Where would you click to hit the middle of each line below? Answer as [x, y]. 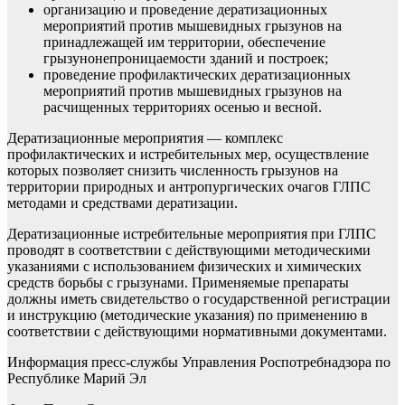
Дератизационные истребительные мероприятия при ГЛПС [192, 234]
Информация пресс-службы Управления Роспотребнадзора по [199, 363]
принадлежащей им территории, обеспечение [184, 42]
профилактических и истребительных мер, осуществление [188, 155]
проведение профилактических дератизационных [197, 75]
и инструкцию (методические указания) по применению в [188, 316]
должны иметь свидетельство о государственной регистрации [199, 299]
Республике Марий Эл [77, 379]
